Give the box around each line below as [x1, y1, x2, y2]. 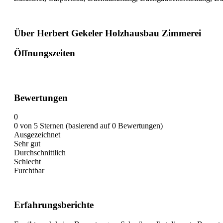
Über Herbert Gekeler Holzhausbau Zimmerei [14, 27, 201, 38]
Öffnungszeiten [14, 48, 75, 59]
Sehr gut [14, 139, 40, 148]
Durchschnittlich [14, 148, 66, 157]
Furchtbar [14, 166, 44, 175]
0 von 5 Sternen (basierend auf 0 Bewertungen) [14, 121, 163, 130]
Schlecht [14, 157, 41, 166]
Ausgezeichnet [14, 130, 60, 139]
